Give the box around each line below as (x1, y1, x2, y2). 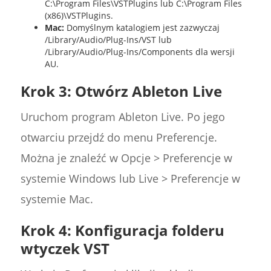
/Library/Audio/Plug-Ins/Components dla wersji (44, 46, 235, 58)
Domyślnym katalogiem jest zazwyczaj (64, 22, 220, 34)
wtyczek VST (20, 238, 109, 259)
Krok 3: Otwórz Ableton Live (20, 81, 222, 102)
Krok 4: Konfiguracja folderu (20, 220, 224, 241)
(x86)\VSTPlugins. (44, 10, 113, 22)
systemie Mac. (20, 192, 93, 207)
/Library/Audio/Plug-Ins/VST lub (44, 34, 172, 46)
